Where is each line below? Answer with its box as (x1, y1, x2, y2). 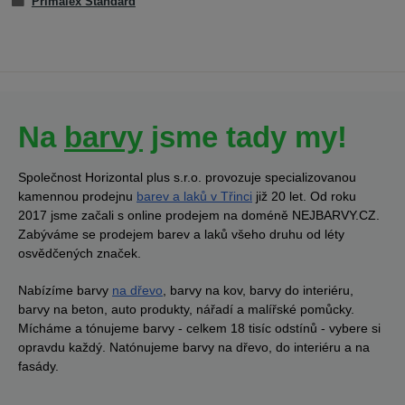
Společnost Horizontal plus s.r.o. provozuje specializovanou (18, 169, 356, 184)
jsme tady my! (143, 119, 347, 154)
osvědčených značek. (18, 245, 141, 260)
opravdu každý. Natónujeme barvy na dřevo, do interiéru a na (18, 339, 370, 354)
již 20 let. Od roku (252, 188, 356, 203)
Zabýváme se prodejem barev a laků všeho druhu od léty (18, 226, 344, 241)
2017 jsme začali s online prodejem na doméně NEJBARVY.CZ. (18, 207, 380, 222)
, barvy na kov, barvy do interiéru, (163, 282, 353, 297)
